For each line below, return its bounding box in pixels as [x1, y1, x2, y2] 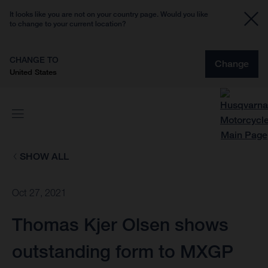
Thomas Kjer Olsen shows [12, 214, 229, 236]
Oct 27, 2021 [12, 187, 66, 199]
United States [10, 67, 57, 77]
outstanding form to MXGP [12, 240, 233, 263]
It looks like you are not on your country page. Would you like [10, 10, 208, 19]
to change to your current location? [10, 19, 126, 28]
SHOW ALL [19, 151, 69, 162]
